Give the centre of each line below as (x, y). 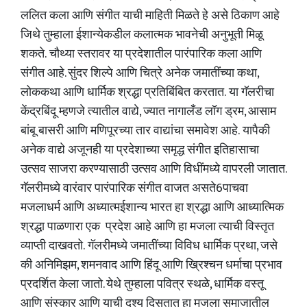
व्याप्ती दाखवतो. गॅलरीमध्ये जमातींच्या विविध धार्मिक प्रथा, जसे (149, 246)
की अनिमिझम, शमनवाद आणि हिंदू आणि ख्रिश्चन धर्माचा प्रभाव (151, 265)
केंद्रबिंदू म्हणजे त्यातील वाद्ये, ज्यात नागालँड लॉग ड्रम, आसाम (148, 112)
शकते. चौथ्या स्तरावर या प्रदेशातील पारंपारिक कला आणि (141, 54)
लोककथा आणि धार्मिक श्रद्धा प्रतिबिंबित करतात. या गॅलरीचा (147, 93)
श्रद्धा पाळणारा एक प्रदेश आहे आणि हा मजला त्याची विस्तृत (147, 227)
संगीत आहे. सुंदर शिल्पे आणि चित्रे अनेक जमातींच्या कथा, (139, 73)
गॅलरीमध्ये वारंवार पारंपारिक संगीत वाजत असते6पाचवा (134, 188)
